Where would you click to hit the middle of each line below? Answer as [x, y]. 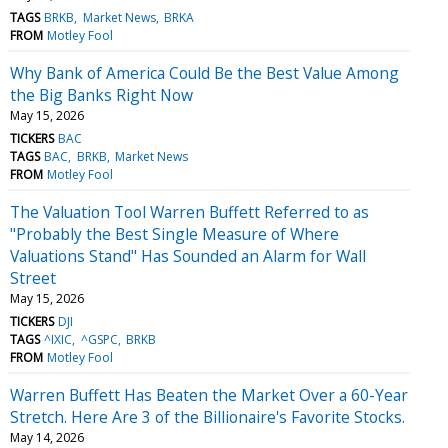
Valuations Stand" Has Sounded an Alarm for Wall [188, 255]
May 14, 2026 [47, 437]
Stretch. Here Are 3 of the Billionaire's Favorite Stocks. [207, 416]
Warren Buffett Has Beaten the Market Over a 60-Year [209, 394]
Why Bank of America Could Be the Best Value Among [204, 72]
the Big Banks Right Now [101, 94]
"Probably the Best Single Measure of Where [174, 233]
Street [33, 277]
